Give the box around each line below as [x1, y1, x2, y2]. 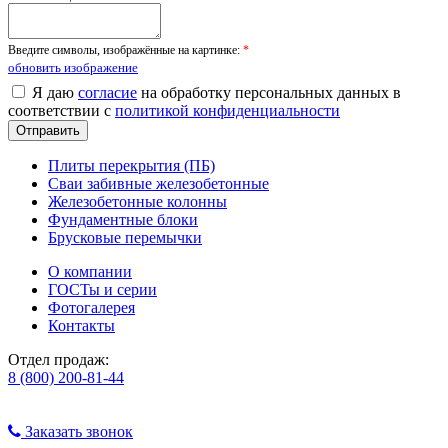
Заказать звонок [21, 422, 133, 440]
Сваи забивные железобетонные [48, 174, 269, 192]
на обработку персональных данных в [137, 83, 401, 101]
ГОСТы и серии [48, 280, 157, 298]
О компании [48, 262, 132, 280]
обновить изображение [8, 59, 138, 75]
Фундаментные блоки [48, 210, 198, 228]
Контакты [48, 316, 115, 334]
